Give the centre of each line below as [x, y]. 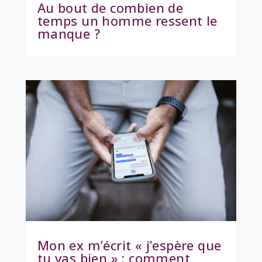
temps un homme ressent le [127, 21]
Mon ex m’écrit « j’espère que [129, 245]
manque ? [68, 34]
